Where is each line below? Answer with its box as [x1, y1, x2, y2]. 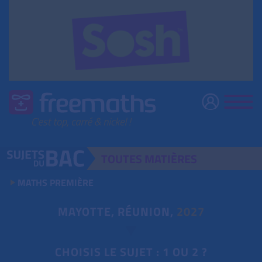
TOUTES [101, 150, 145, 168]
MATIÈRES [144, 150, 198, 168]
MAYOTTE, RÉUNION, [57, 202, 177, 221]
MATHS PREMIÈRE [18, 175, 94, 190]
